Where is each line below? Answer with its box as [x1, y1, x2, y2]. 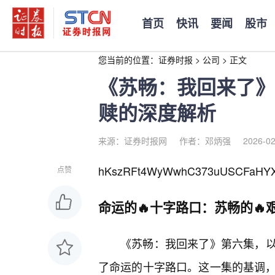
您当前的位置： [98, 53, 158, 66]
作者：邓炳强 [179, 134, 231, 147]
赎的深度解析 [98, 98, 216, 126]
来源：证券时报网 [98, 134, 167, 147]
